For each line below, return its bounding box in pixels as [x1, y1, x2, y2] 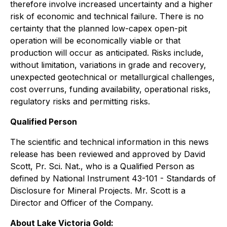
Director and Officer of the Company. [10, 198, 153, 208]
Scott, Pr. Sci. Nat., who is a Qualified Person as [10, 161, 195, 171]
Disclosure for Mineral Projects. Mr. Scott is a [10, 185, 185, 196]
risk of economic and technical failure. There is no [10, 11, 204, 21]
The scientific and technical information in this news [10, 137, 209, 147]
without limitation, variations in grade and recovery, [10, 60, 206, 70]
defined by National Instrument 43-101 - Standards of [10, 173, 216, 183]
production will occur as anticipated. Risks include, [10, 48, 204, 58]
